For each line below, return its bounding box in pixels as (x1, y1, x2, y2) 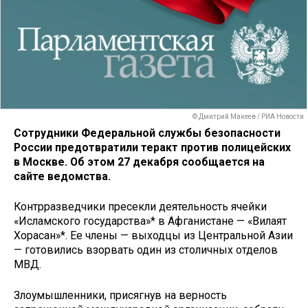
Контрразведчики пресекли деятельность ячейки (14, 200, 267, 214)
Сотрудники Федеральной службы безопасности (14, 126, 280, 140)
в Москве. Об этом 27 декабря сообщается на (14, 155, 265, 168)
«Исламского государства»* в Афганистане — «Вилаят (14, 214, 287, 228)
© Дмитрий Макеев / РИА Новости (192, 113, 304, 121)
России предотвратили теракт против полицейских (14, 140, 291, 154)
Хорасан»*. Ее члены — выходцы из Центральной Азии (14, 229, 293, 243)
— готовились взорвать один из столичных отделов (14, 243, 278, 257)
